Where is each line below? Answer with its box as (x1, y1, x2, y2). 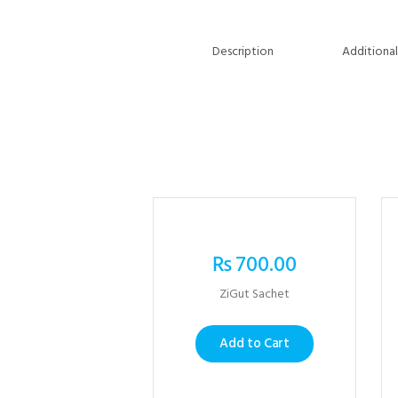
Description (212, 41, 274, 62)
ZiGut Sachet (219, 284, 290, 306)
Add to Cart (219, 332, 290, 354)
